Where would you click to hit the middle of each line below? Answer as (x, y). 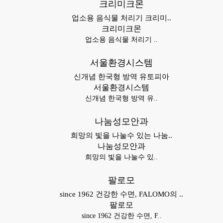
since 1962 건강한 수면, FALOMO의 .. (121, 194)
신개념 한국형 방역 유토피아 (121, 77)
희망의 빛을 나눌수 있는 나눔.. (121, 135)
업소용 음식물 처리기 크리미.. (121, 18)
